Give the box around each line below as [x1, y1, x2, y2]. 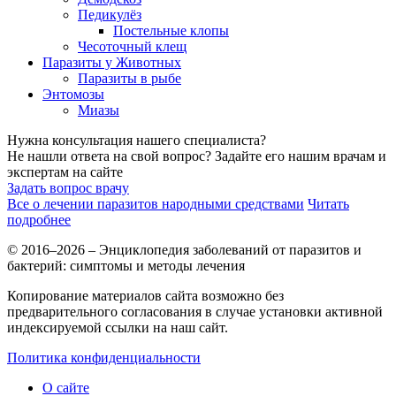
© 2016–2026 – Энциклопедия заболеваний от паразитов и [7, 242, 362, 258]
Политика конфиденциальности [7, 350, 201, 366]
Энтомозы [42, 87, 104, 103]
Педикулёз [78, 7, 141, 23]
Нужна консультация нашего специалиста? [7, 133, 266, 148]
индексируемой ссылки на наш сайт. [7, 320, 228, 336]
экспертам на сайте [7, 164, 123, 180]
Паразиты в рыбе [78, 71, 181, 87]
